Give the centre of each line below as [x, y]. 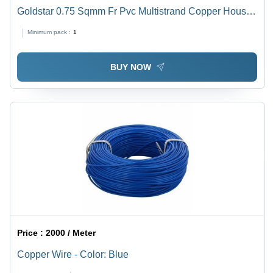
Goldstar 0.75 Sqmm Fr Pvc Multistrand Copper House [135, 12]
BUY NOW [130, 67]
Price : [32, 232]
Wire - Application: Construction [86, 26]
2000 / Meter [71, 232]
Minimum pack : [49, 32]
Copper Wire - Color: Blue [73, 254]
